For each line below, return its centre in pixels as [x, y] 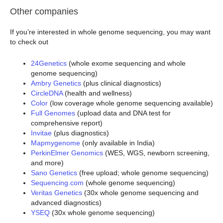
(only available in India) [117, 143]
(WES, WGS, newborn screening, [156, 153]
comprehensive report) [67, 123]
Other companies [44, 12]
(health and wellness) [97, 93]
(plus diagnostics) [80, 133]
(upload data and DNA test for [123, 113]
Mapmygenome [56, 143]
